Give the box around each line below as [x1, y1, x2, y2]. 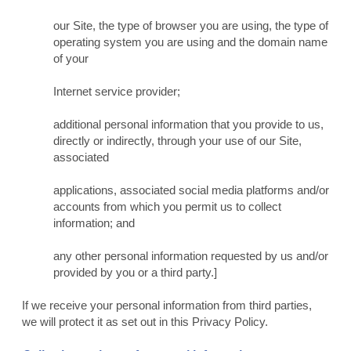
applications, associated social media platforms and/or [52, 183, 329, 197]
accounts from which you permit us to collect [52, 200, 281, 214]
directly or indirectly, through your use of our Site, [52, 134, 302, 148]
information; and [52, 216, 135, 230]
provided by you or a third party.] [52, 266, 217, 280]
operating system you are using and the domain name [52, 35, 327, 49]
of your [52, 52, 89, 66]
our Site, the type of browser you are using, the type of [52, 19, 328, 33]
